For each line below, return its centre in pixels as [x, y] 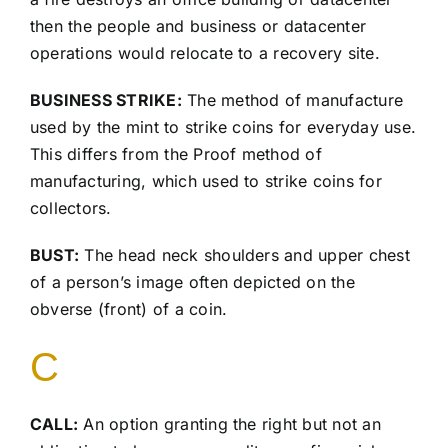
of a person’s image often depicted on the [192, 282]
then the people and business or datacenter [198, 26]
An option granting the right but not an [229, 424]
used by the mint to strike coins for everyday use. [222, 127]
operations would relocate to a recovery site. [204, 53]
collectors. [70, 208]
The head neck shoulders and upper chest [244, 255]
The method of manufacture [292, 100]
